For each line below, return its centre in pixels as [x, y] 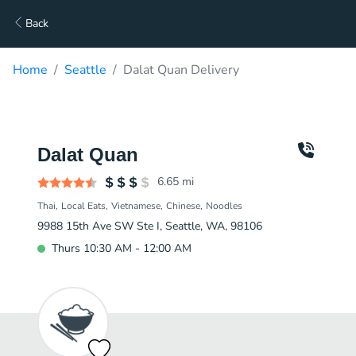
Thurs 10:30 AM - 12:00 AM [122, 248]
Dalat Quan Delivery [181, 70]
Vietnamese [136, 206]
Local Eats [83, 206]
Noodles [224, 206]
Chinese [183, 206]
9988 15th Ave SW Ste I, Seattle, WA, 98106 [150, 226]
